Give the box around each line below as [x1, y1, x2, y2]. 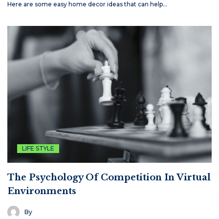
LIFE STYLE [22, 145, 54, 153]
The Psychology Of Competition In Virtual [7, 172, 211, 183]
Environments [7, 186, 76, 197]
